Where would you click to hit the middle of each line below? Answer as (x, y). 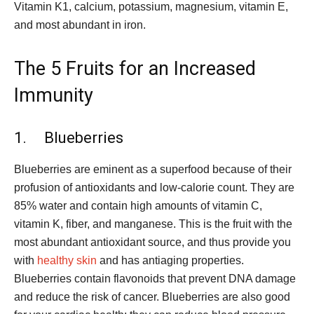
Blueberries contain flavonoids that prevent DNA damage (155, 279)
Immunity (54, 96)
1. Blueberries (69, 138)
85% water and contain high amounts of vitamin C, (138, 206)
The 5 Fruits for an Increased (135, 69)
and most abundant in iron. (84, 25)
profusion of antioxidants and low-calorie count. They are (154, 188)
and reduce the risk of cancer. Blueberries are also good (152, 297)
